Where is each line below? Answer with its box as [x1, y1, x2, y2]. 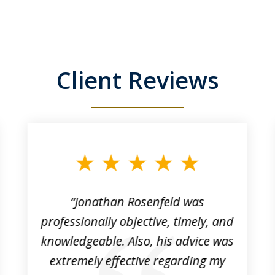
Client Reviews [56, 64, 219, 96]
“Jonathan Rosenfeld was [70, 193, 204, 210]
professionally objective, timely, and [41, 212, 234, 230]
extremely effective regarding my [49, 252, 225, 269]
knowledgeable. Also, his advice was [41, 232, 234, 249]
